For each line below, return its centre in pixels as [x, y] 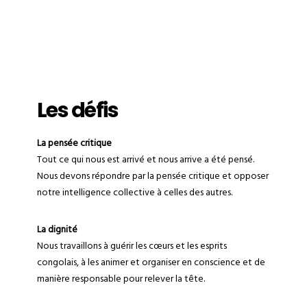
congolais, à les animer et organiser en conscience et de [151, 262]
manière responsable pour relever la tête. [121, 279]
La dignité [57, 229]
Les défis [77, 110]
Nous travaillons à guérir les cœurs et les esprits [132, 246]
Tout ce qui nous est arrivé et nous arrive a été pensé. [145, 159]
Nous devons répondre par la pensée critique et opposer [152, 176]
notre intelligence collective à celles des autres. [134, 192]
